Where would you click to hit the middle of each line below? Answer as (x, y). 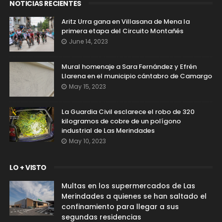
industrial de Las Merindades (108, 131)
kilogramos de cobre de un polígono (121, 121)
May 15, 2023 (87, 86)
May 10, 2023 (87, 141)
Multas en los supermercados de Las (128, 186)
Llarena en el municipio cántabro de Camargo (137, 76)
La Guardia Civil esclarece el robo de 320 (128, 112)
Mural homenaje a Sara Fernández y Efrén (129, 67)
